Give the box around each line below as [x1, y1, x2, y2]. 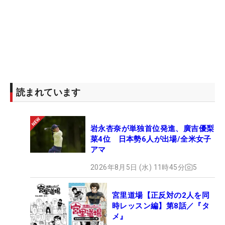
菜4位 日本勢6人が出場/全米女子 [90, 134, 211, 144]
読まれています [16, 86, 81, 97]
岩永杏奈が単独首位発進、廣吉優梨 [90, 124, 214, 133]
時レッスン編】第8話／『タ [112, 201, 210, 210]
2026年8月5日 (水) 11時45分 [90, 163, 185, 171]
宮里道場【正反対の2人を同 [112, 190, 210, 200]
